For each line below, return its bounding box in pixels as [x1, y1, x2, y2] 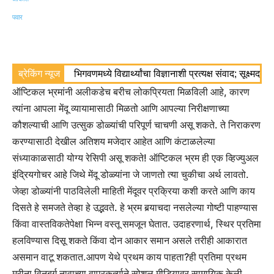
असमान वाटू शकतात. [12, 251, 86, 264]
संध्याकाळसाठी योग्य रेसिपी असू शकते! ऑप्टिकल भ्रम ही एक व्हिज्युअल [12, 152, 259, 165]
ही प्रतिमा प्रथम [189, 251, 246, 264]
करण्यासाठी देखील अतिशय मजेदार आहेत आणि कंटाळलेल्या [12, 135, 215, 148]
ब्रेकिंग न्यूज [18, 68, 60, 80]
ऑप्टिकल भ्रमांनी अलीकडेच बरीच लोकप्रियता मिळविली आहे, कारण [12, 86, 250, 98]
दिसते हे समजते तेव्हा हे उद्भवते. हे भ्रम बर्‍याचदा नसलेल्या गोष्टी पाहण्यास [12, 201, 257, 214]
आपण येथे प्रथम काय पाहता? [86, 251, 189, 264]
